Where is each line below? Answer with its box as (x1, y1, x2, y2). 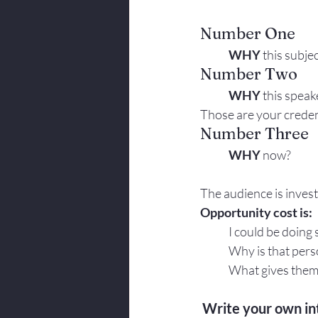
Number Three (200, 124, 309, 143)
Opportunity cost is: (200, 204, 312, 220)
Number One (200, 23, 295, 43)
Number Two (200, 64, 297, 84)
